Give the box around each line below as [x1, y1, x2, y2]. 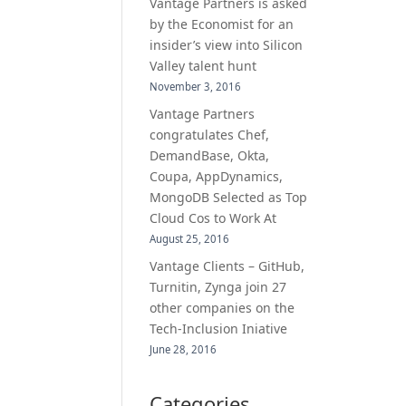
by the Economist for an [150, 15, 295, 34]
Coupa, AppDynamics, [150, 168, 284, 186]
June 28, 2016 [150, 343, 217, 357]
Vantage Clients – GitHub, [150, 257, 305, 275]
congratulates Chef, [150, 126, 270, 144]
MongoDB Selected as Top [150, 188, 308, 207]
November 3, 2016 [150, 80, 242, 94]
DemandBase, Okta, [150, 147, 270, 165]
